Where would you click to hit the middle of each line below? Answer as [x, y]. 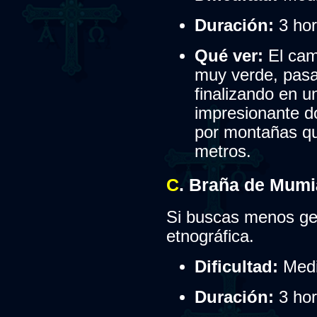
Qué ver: [229, 56]
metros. [223, 152]
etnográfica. [210, 236]
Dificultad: [236, 266]
